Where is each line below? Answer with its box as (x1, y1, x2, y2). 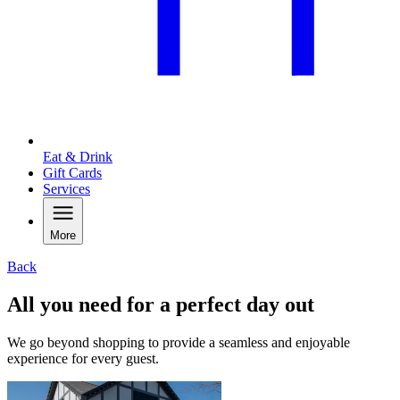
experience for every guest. (7, 351, 159, 367)
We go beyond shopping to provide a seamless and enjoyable (7, 335, 350, 351)
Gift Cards (43, 165, 102, 181)
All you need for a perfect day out (7, 293, 314, 317)
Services (43, 181, 90, 197)
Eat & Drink (43, 149, 112, 165)
